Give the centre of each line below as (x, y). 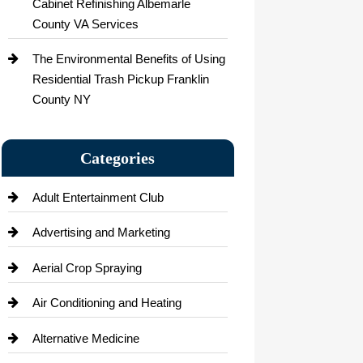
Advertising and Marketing (101, 233)
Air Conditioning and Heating (107, 303)
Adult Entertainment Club (98, 197)
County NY (61, 100)
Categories (118, 158)
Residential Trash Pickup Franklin (120, 79)
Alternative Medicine (85, 338)
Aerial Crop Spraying (87, 267)
